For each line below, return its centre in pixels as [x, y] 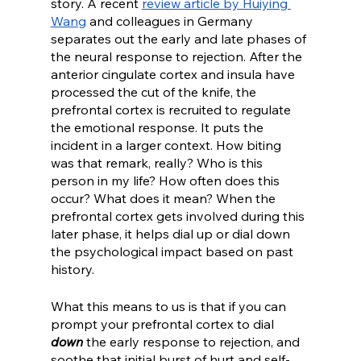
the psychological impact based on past [173, 252]
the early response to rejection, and [193, 342]
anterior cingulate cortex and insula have [174, 75]
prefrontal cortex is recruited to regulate [172, 110]
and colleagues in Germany [171, 21]
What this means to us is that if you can [170, 307]
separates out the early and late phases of [180, 39]
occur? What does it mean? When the [164, 199]
